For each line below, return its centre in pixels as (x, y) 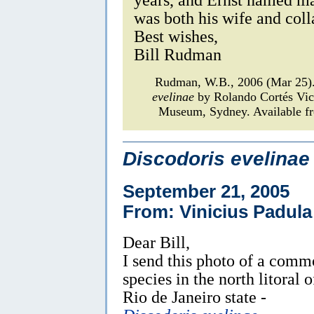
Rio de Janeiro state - (194, 296)
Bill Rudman (178, 54)
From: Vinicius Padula (217, 211)
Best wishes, (176, 36)
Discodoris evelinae (216, 158)
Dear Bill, (156, 242)
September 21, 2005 (206, 191)
